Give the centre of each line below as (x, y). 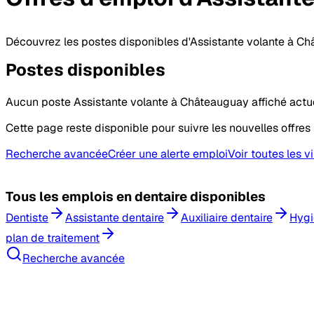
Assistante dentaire (115, 218)
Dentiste (27, 218)
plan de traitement (53, 238)
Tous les (32, 197)
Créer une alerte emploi (168, 153)
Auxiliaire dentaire (227, 218)
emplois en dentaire (124, 197)
